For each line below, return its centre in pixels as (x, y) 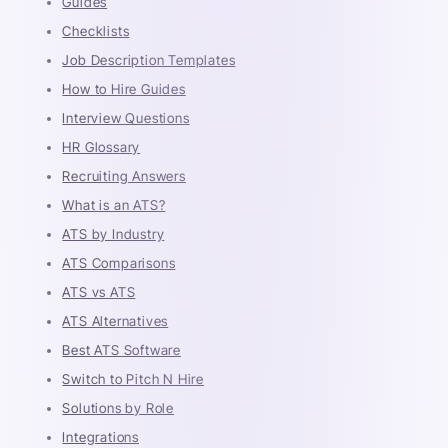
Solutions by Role (118, 407)
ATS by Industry (113, 233)
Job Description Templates (149, 59)
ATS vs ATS (99, 291)
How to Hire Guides (124, 88)
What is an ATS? (114, 204)
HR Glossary (101, 146)
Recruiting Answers (124, 175)
